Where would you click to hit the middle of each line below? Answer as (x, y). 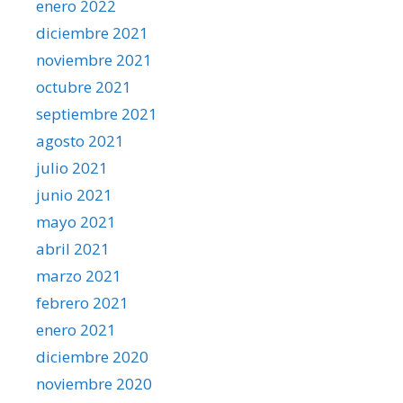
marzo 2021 (79, 275)
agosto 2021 (80, 140)
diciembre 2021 (92, 32)
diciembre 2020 (92, 356)
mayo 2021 (76, 221)
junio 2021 (74, 194)
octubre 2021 (84, 86)
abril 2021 (73, 248)
